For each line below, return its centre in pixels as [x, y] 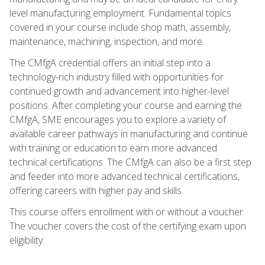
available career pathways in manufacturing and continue [129, 133]
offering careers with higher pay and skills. [96, 190]
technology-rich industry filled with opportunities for [117, 77]
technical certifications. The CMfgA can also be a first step [130, 162]
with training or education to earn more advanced [113, 148]
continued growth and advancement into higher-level [119, 91]
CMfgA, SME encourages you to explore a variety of [118, 119]
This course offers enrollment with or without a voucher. [127, 211]
